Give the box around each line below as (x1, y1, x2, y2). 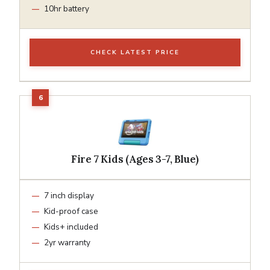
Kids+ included (44, 221, 98, 233)
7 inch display (44, 189, 94, 201)
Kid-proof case (44, 205, 98, 217)
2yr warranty (44, 236, 90, 248)
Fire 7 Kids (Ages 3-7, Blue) (71, 152, 199, 166)
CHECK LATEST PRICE (90, 48, 180, 57)
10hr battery (44, 2, 89, 14)
